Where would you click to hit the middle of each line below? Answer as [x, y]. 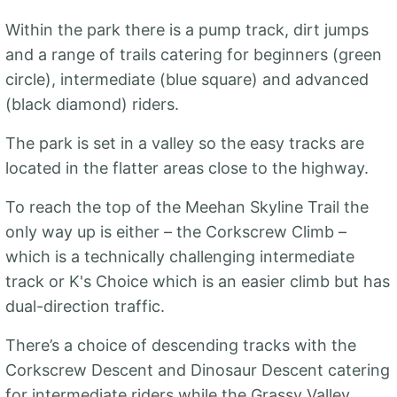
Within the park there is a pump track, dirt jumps [187, 30]
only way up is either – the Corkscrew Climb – [176, 232]
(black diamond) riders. [92, 104]
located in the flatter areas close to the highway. [187, 168]
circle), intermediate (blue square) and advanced [187, 79]
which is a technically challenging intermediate [180, 257]
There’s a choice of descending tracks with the [181, 345]
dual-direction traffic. [85, 306]
